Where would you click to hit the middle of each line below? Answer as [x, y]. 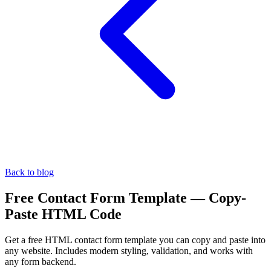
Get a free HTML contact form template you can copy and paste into [135, 240]
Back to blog [29, 172]
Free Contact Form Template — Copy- [126, 198]
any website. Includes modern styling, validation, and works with [129, 250]
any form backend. [41, 261]
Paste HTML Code [63, 214]
